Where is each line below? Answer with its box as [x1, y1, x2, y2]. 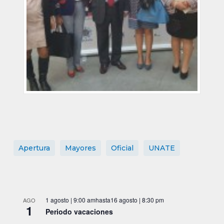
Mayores [64, 143, 96, 152]
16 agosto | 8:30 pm [110, 195, 164, 204]
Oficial [110, 143, 133, 152]
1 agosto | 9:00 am [45, 195, 95, 204]
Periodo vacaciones [45, 206, 113, 216]
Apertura [18, 143, 50, 152]
